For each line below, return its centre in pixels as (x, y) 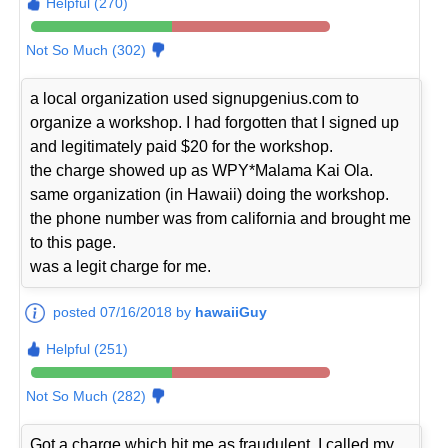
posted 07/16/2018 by (124, 312)
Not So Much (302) (86, 50)
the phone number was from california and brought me (221, 219)
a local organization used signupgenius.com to (195, 99)
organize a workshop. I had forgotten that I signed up (215, 123)
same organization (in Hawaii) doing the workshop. (210, 195)
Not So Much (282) (86, 396)
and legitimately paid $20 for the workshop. (182, 147)
